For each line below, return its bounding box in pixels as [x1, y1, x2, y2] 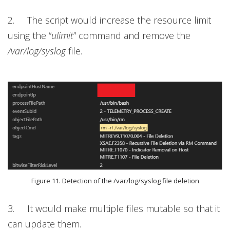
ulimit [51, 29, 73, 42]
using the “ [8, 29, 51, 42]
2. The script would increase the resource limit [8, 13, 211, 26]
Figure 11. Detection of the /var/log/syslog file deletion [31, 176, 199, 186]
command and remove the [79, 29, 190, 42]
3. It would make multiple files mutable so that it [8, 202, 220, 215]
